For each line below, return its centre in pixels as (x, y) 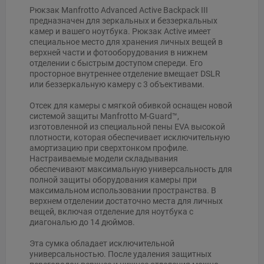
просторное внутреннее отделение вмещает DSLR (125, 73)
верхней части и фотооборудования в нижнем (118, 52)
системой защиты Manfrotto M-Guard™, (104, 116)
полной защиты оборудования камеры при (113, 179)
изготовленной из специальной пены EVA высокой (127, 126)
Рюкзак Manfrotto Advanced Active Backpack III (119, 10)
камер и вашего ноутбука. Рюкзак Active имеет (120, 31)
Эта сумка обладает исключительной (102, 243)
